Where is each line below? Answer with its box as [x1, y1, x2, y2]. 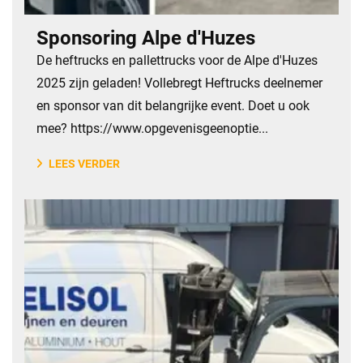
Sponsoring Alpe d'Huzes [36, 27, 255, 49]
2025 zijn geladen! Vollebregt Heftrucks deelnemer [36, 75, 322, 91]
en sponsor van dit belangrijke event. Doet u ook [36, 98, 310, 113]
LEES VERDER [49, 157, 120, 170]
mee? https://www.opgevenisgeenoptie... [36, 121, 268, 136]
